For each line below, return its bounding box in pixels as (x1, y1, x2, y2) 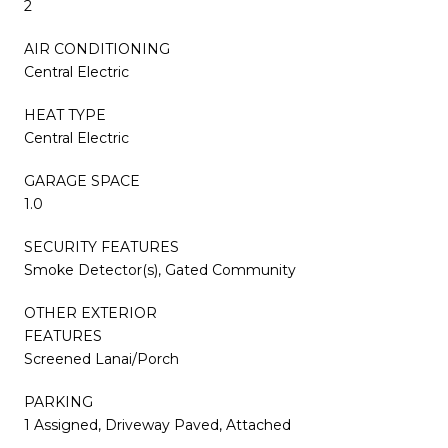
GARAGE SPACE (24, 171, 140, 190)
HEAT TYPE (24, 105, 106, 124)
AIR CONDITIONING (24, 39, 170, 58)
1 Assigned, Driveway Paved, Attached (24, 415, 291, 434)
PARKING (24, 392, 93, 411)
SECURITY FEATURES (24, 237, 179, 256)
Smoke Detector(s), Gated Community (24, 260, 296, 279)
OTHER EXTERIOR (24, 303, 157, 322)
